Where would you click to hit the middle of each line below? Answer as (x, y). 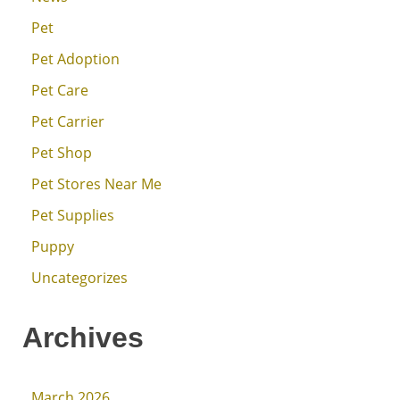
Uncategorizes (79, 278)
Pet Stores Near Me (96, 184)
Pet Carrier (68, 122)
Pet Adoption (75, 59)
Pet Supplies (73, 216)
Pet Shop (62, 153)
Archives (83, 338)
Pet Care (60, 91)
